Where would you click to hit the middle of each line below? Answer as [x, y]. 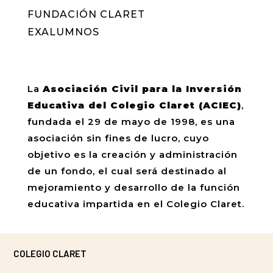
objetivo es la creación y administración [132, 154]
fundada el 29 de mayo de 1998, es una [131, 122]
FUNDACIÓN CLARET [86, 14]
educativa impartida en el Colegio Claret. [136, 204]
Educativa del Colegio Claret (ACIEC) [134, 105]
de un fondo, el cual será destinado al [127, 171]
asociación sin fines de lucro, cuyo [118, 138]
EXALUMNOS [63, 32]
